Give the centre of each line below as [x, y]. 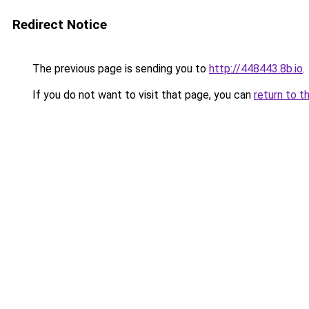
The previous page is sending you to [119, 69]
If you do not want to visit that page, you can [142, 95]
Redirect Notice [60, 24]
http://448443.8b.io [256, 69]
